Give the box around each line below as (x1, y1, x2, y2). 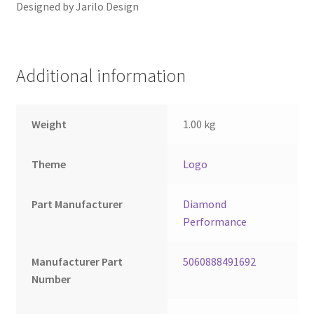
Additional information (15, 64, 186, 87)
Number (32, 272, 71, 287)
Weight (32, 117, 67, 132)
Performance (183, 214, 247, 229)
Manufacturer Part (32, 254, 123, 269)
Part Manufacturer (32, 197, 123, 212)
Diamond (183, 197, 227, 212)
